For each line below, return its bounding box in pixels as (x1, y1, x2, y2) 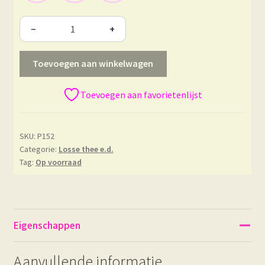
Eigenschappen (13, 219, 80, 232)
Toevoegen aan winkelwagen (33, 57, 154, 70)
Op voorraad (35, 157, 82, 168)
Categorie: (19, 144, 59, 155)
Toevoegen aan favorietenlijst (80, 88, 202, 101)
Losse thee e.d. (58, 144, 114, 155)
